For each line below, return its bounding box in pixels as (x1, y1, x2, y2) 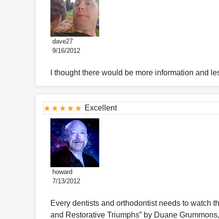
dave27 (50, 38, 73, 45)
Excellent (85, 104, 117, 112)
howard (50, 168, 72, 176)
